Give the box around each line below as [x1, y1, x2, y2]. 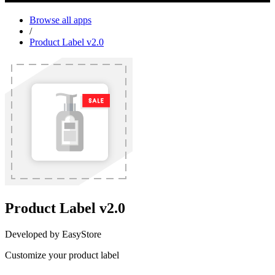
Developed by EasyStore [5, 228, 101, 239]
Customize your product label [5, 249, 119, 260]
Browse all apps [29, 14, 91, 25]
